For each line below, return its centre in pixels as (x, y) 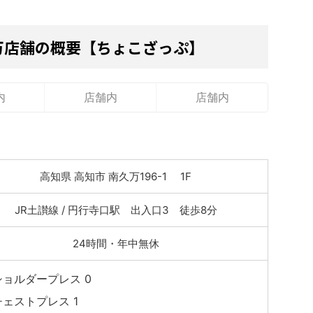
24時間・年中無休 (116, 243)
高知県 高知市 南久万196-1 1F (116, 176)
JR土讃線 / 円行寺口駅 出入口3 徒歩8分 (116, 210)
